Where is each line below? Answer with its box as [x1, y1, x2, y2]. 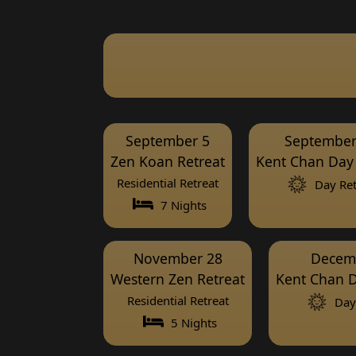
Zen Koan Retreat [110, 151, 225, 171]
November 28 [133, 248, 222, 268]
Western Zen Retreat [110, 269, 245, 288]
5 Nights [167, 314, 217, 331]
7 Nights [157, 196, 207, 213]
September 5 [126, 130, 210, 150]
